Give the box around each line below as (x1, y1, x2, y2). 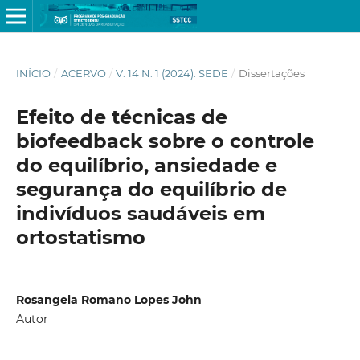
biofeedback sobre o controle (15, 129, 314, 153)
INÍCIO (15, 66, 51, 80)
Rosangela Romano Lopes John (15, 292, 202, 307)
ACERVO (60, 66, 106, 80)
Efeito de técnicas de (15, 104, 227, 129)
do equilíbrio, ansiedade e (15, 153, 277, 177)
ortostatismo (15, 225, 145, 249)
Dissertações (238, 66, 305, 80)
